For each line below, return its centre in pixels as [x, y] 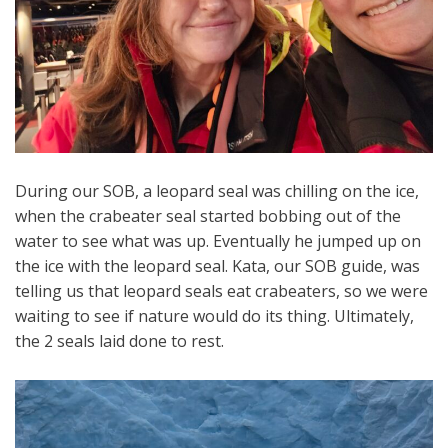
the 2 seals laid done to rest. [119, 340]
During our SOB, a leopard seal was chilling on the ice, [217, 190]
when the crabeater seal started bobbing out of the [208, 215]
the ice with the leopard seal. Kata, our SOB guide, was [217, 265]
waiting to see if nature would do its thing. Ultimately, [214, 315]
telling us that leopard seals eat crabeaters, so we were [221, 290]
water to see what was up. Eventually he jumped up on [218, 240]
